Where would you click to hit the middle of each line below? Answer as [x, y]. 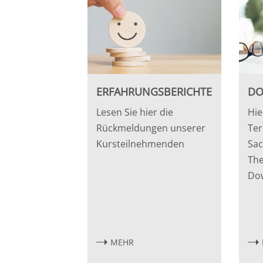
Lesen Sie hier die [135, 112]
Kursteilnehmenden [141, 144]
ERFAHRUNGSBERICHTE [154, 91]
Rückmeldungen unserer [151, 128]
